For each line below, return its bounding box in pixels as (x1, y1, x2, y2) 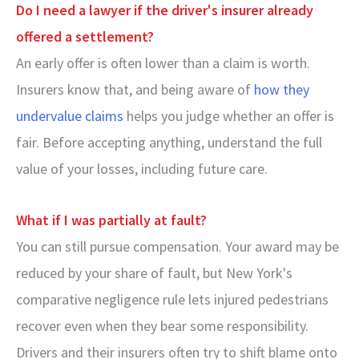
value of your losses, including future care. (16, 159, 268, 178)
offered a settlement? (16, 26, 154, 46)
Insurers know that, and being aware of (16, 79, 251, 99)
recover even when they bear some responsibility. (16, 317, 309, 335)
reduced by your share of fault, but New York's (16, 264, 292, 282)
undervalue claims (16, 106, 123, 125)
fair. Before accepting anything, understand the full (16, 132, 322, 151)
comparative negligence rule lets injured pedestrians (16, 290, 329, 309)
